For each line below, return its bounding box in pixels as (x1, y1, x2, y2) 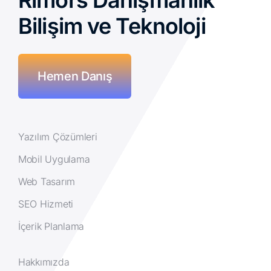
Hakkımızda (18, 256, 70, 269)
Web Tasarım (18, 175, 76, 188)
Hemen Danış (37, 69, 113, 84)
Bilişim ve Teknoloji (18, 13, 206, 40)
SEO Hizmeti (18, 198, 74, 211)
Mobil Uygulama (18, 153, 90, 166)
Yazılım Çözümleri (18, 131, 97, 143)
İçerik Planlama (18, 220, 85, 233)
